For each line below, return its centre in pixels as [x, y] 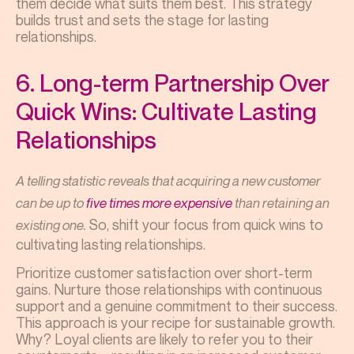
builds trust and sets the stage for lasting [142, 19]
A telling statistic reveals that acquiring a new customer [168, 180]
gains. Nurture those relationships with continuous [169, 289]
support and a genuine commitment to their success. [177, 305]
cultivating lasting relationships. [112, 244]
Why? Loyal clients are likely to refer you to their [164, 339]
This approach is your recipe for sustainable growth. [175, 322]
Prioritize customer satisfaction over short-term [164, 272]
